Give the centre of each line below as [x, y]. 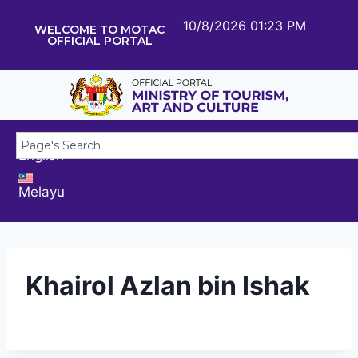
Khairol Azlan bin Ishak [168, 285]
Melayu [42, 191]
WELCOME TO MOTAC [100, 30]
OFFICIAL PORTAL [99, 41]
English [41, 155]
